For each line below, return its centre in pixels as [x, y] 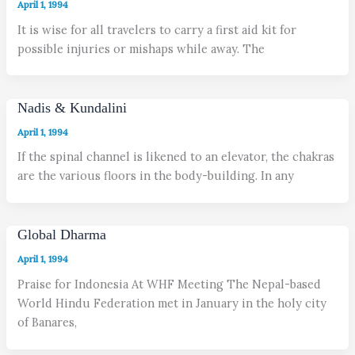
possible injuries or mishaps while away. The [141, 48]
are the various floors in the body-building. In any [156, 176]
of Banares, [48, 323]
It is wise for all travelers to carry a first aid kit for [157, 29]
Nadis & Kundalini [73, 107]
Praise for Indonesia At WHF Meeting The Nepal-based [170, 284]
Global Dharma [62, 235]
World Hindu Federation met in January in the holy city [172, 303]
